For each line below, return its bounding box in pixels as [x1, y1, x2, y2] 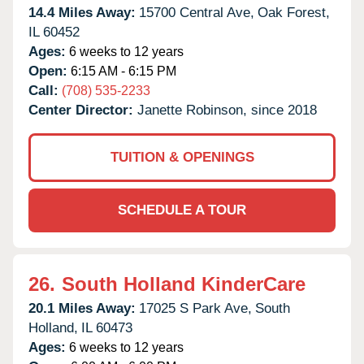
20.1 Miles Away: [28, 300, 136, 316]
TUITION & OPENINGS [110, 149, 254, 165]
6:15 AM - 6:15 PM [67, 63, 176, 78]
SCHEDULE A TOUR [118, 201, 246, 218]
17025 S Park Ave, [139, 300, 252, 316]
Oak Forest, [258, 4, 330, 20]
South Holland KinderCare [62, 272, 305, 295]
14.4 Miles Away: [28, 4, 136, 20]
